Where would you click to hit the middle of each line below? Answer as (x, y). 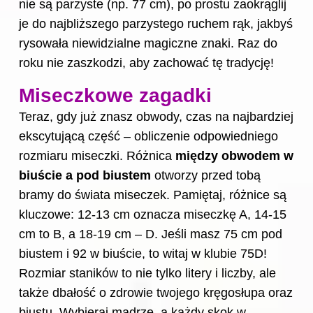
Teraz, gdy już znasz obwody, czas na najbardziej (156, 117)
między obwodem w (234, 156)
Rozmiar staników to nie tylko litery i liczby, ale (147, 274)
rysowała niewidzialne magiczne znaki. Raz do (148, 44)
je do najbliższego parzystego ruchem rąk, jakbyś (156, 24)
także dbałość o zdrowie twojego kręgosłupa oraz (156, 293)
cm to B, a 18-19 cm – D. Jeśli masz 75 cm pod (151, 234)
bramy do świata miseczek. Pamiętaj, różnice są (153, 195)
